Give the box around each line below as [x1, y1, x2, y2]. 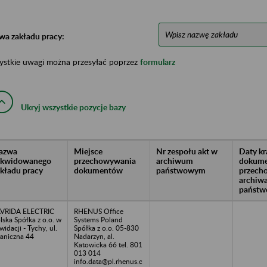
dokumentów [74, 164, 123, 175]
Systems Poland [74, 215, 123, 224]
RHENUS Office [74, 206, 123, 216]
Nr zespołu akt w [156, 145, 218, 156]
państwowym [156, 164, 206, 175]
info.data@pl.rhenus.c [74, 256, 142, 266]
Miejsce [74, 145, 103, 156]
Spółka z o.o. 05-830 [74, 223, 139, 232]
